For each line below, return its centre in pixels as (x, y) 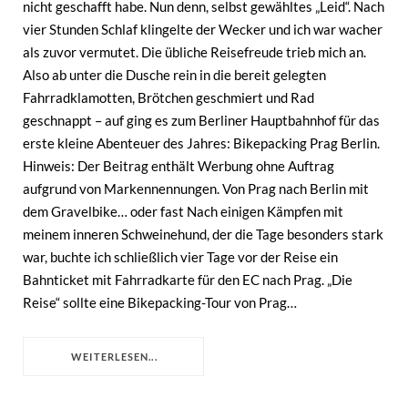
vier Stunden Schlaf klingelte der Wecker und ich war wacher (203, 29)
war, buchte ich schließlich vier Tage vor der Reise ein (180, 256)
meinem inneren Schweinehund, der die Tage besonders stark (203, 234)
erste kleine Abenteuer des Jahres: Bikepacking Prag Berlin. (201, 143)
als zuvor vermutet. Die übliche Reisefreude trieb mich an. (194, 51)
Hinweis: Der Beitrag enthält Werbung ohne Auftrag (178, 165)
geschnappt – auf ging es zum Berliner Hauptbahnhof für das (201, 120)
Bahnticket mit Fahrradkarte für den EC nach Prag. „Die (188, 279)
